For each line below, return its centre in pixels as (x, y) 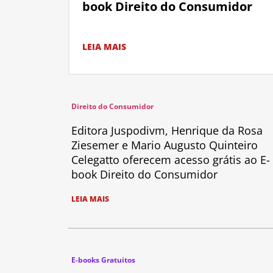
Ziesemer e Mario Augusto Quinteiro (165, 145)
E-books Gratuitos (103, 260)
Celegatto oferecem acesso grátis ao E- (171, 160)
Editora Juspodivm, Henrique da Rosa (167, 131)
